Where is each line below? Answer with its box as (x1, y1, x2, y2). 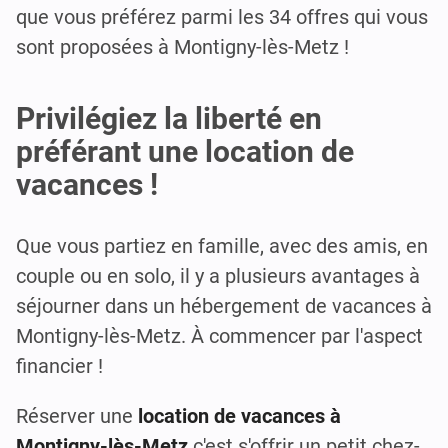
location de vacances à (138, 404, 341, 429)
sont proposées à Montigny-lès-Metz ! (16, 35, 349, 60)
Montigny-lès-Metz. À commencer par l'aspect (16, 324, 423, 349)
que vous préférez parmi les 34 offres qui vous (16, 5, 428, 30)
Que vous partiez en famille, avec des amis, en (16, 234, 428, 259)
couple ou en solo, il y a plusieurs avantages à (16, 264, 420, 289)
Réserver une (16, 404, 138, 429)
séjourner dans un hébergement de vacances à (16, 294, 432, 319)
